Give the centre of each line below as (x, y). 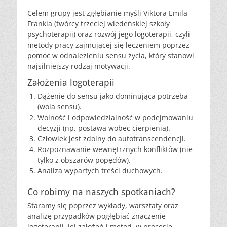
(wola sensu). (60, 107)
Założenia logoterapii (71, 82)
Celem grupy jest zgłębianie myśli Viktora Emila (107, 13)
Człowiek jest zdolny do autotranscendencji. (112, 139)
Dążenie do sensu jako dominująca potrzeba (113, 96)
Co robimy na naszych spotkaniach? (101, 192)
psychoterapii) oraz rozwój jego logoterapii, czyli (109, 34)
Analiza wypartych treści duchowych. (100, 171)
